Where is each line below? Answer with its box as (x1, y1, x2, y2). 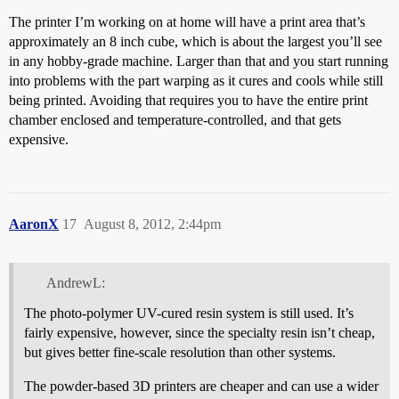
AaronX (9, 216, 59, 232)
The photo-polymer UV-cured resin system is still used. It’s (24, 305, 354, 322)
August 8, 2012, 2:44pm (84, 216, 221, 232)
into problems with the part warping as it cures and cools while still (9, 72, 383, 88)
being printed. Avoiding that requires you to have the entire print (9, 92, 368, 108)
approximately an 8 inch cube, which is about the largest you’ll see (9, 33, 382, 49)
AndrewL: (45, 275, 105, 291)
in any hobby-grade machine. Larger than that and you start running (9, 53, 388, 69)
